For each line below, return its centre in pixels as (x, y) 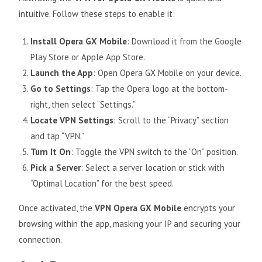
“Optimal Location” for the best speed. (102, 184)
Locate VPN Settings (72, 120)
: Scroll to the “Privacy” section (171, 120)
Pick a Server (56, 168)
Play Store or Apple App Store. (88, 57)
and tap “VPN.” (58, 136)
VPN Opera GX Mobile (138, 208)
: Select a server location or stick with (153, 168)
